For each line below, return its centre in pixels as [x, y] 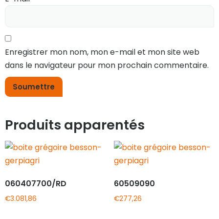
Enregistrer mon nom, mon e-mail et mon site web [102, 52]
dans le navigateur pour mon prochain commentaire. [107, 66]
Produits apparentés [75, 125]
